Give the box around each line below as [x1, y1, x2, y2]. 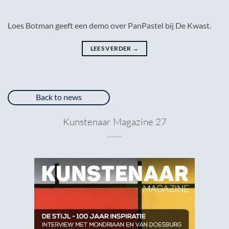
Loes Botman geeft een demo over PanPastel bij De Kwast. [8, 20, 211, 31]
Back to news [36, 92, 82, 102]
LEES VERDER [90, 44, 132, 53]
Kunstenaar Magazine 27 [62, 116, 167, 128]
